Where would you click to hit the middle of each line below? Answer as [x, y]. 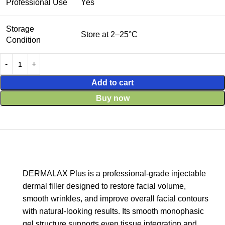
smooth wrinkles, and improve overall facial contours [116, 198]
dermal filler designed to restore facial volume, [104, 186]
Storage [20, 29]
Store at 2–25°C [109, 34]
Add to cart [113, 82]
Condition [23, 40]
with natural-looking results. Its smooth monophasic [113, 211]
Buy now [113, 98]
